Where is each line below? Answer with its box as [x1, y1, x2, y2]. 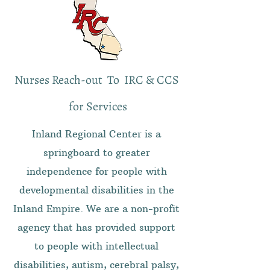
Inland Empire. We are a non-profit [13, 202, 180, 215]
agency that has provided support [17, 221, 175, 233]
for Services [66, 98, 127, 115]
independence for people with [26, 165, 167, 177]
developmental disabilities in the [19, 184, 174, 196]
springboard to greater [43, 146, 150, 159]
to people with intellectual [34, 240, 159, 252]
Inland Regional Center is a [32, 128, 161, 140]
